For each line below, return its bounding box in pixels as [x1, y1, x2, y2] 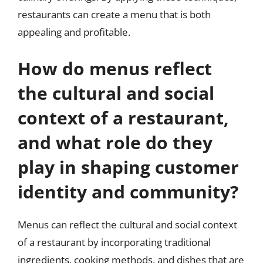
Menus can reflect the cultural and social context [18, 217, 237, 231]
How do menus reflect [18, 56, 212, 80]
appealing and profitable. [18, 25, 130, 39]
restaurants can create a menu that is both [18, 8, 211, 21]
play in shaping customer [18, 154, 239, 179]
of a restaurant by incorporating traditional [18, 235, 211, 249]
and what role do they [18, 130, 213, 154]
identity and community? [18, 179, 238, 204]
